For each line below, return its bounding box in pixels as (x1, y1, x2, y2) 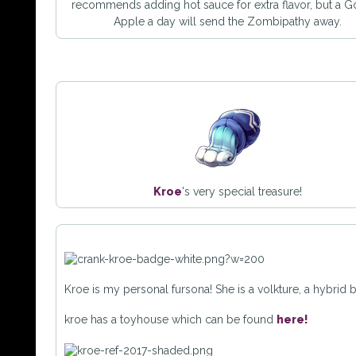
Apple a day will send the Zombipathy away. (113, 15, 342, 28)
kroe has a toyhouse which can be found (64, 312, 277, 326)
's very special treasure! (181, 185, 302, 198)
